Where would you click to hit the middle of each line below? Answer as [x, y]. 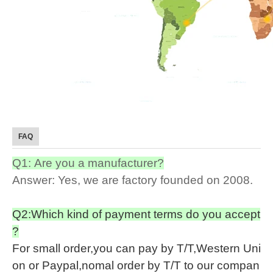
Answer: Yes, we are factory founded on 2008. [133, 180]
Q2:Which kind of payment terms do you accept [136, 214]
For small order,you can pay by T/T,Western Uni [136, 248]
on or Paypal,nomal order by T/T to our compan [136, 265]
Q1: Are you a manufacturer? [88, 163]
